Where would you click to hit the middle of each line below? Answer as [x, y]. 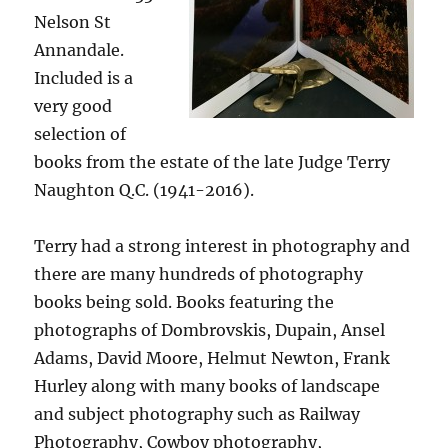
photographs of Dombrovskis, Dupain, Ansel [210, 330]
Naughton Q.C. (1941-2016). [144, 190]
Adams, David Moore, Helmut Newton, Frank [212, 358]
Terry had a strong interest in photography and [222, 246]
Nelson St [73, 22]
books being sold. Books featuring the [184, 302]
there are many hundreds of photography [199, 274]
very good [73, 106]
